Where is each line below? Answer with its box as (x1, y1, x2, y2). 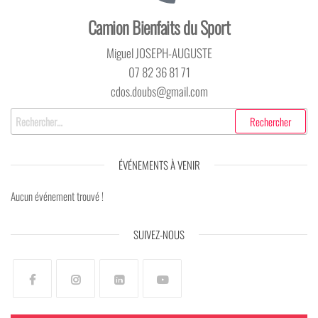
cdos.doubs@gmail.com (110, 82, 208, 101)
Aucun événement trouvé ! (11, 188, 104, 204)
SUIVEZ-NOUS (133, 226, 185, 243)
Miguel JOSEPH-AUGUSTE (106, 44, 212, 62)
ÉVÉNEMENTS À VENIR (118, 157, 200, 173)
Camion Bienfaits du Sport (87, 14, 231, 40)
